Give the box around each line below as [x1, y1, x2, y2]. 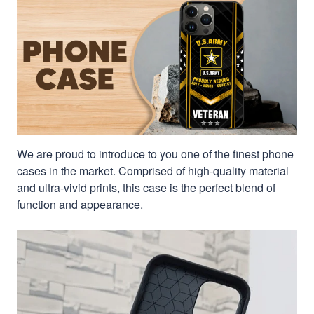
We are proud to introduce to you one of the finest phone [17, 145, 294, 162]
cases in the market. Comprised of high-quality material [17, 162, 289, 179]
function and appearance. [17, 196, 143, 212]
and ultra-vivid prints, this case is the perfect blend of [17, 179, 275, 196]
